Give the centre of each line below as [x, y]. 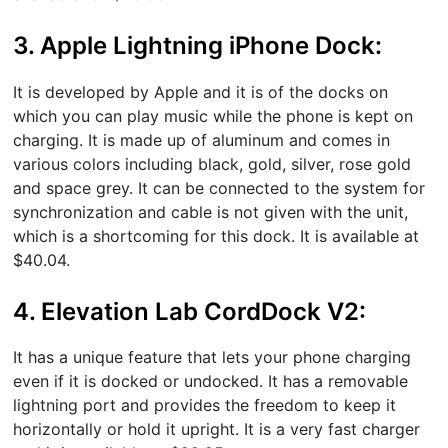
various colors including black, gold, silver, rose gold [212, 163]
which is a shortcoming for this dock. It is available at [216, 235]
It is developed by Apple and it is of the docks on [201, 91]
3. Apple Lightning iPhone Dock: [201, 46]
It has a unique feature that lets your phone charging [212, 357]
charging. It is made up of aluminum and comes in [202, 139]
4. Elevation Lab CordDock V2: [193, 311]
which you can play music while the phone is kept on [213, 115]
